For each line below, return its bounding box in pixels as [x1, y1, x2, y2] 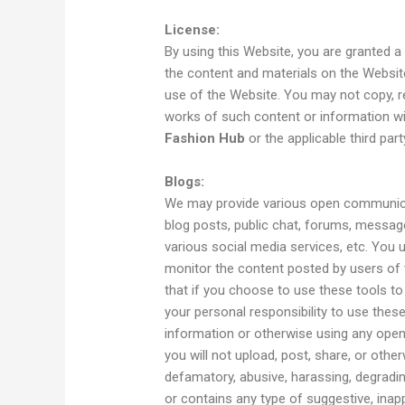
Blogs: [165, 174, 205, 191]
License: [165, 22, 221, 39]
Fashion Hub [165, 130, 246, 147]
